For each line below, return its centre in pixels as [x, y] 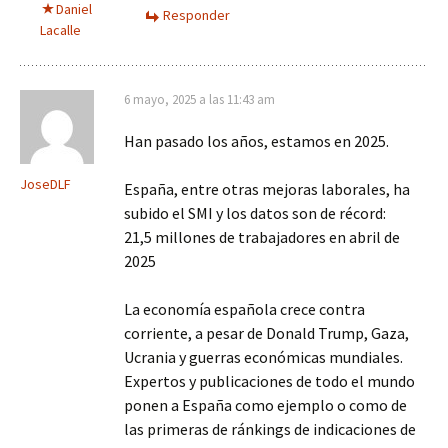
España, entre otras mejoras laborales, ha [267, 189]
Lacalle [60, 30]
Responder [196, 15]
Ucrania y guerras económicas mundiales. [263, 357]
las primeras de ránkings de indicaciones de [270, 429]
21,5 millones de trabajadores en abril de [262, 237]
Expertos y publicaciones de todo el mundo [269, 381]
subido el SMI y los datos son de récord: [255, 213]
